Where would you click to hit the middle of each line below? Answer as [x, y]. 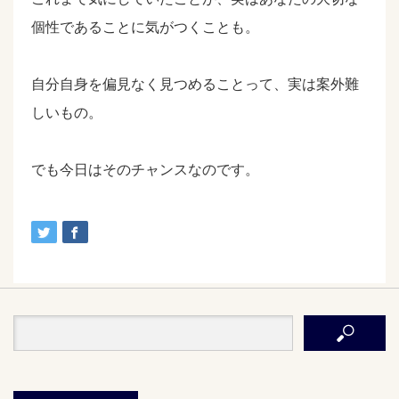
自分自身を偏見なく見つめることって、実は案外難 [195, 84]
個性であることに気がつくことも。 [145, 27]
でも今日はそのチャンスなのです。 [145, 170]
